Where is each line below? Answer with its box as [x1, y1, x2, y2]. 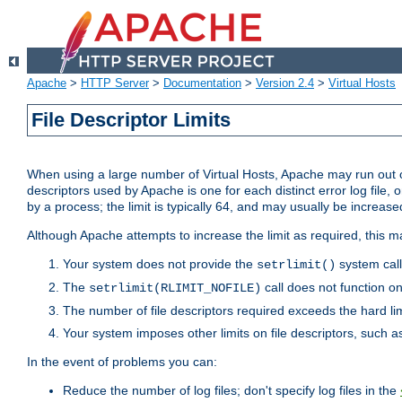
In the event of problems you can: [27, 354, 217, 370]
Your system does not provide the [63, 257, 257, 272]
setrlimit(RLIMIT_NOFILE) [89, 281, 261, 296]
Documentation [163, 76, 241, 91]
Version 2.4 [256, 76, 314, 91]
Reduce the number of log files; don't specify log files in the [63, 383, 400, 398]
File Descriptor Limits [31, 109, 232, 132]
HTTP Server [81, 76, 149, 91]
